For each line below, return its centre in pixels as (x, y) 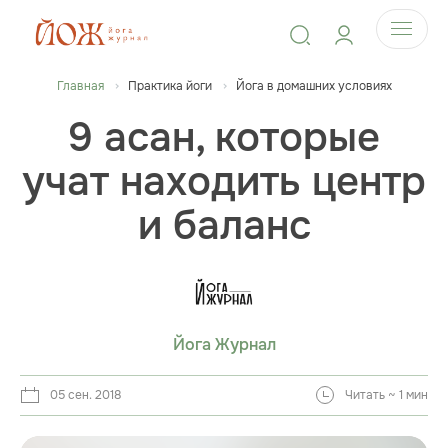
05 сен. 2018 (85, 395)
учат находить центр (224, 181)
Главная (80, 86)
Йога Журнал (224, 345)
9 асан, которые (224, 137)
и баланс (224, 225)
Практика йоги (169, 86)
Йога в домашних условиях (313, 86)
